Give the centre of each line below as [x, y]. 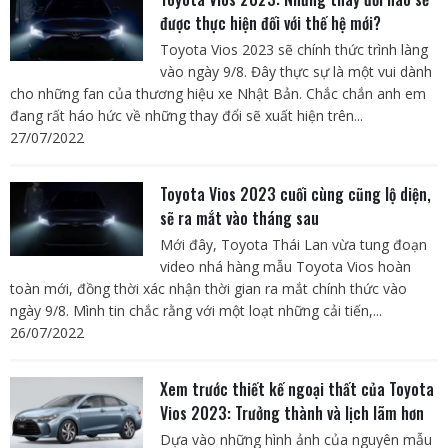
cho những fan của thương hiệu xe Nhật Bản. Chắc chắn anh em [218, 93]
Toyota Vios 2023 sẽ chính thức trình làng [293, 49]
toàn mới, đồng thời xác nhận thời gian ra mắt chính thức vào [208, 288]
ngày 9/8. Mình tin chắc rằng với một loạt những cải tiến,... [196, 310]
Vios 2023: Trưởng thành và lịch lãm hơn [291, 412]
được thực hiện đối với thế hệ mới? [270, 22]
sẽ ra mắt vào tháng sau [239, 217]
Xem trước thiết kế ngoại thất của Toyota [296, 388]
